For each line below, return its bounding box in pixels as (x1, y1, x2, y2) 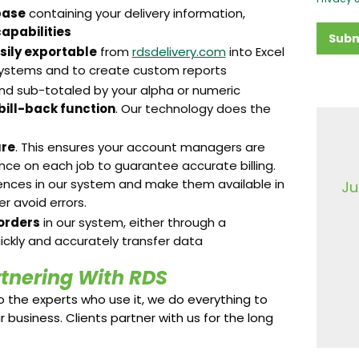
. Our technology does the (115, 100, 271, 117)
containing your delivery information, (25, 5, 245, 22)
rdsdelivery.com (131, 43, 226, 60)
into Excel (225, 43, 284, 60)
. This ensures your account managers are (14, 139, 265, 155)
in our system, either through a (39, 214, 226, 231)
